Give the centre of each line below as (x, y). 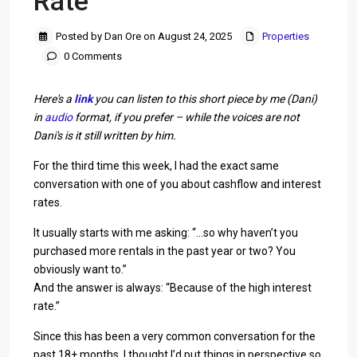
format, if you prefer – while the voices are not (186, 117)
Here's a (54, 99)
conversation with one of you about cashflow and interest (177, 184)
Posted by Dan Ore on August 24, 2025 (143, 36)
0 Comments (92, 56)
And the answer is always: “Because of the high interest (173, 288)
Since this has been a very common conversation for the (175, 336)
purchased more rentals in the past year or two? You (165, 251)
